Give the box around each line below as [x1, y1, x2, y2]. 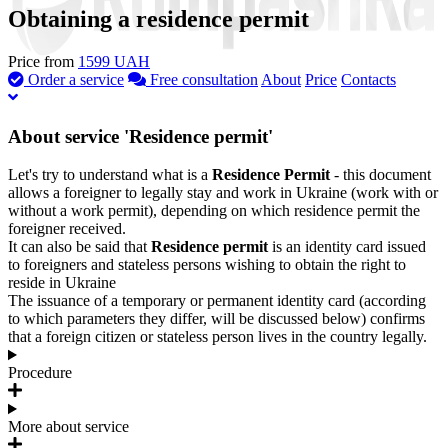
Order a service [24, 70, 124, 88]
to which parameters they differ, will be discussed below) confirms [8, 310, 425, 328]
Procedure [8, 364, 72, 382]
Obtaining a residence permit [8, 5, 309, 32]
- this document [334, 166, 431, 184]
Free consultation [146, 70, 258, 88]
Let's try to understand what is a [8, 166, 212, 184]
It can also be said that [8, 238, 151, 256]
